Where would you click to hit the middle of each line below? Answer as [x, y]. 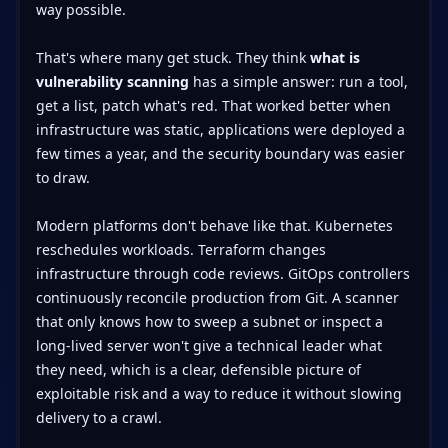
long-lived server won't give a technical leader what [208, 345]
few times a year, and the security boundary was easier [220, 153]
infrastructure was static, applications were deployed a [220, 129]
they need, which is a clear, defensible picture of [198, 369]
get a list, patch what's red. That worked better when [213, 105]
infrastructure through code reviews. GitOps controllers [222, 273]
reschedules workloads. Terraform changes [180, 249]
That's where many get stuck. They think [172, 57]
